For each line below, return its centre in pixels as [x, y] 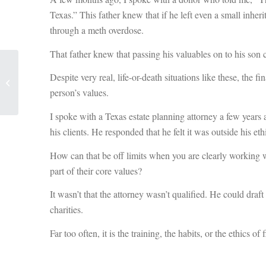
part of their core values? [96, 170]
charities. [66, 210]
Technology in [44, 89]
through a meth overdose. [96, 30]
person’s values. [79, 93]
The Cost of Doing [50, 64]
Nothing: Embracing [54, 77]
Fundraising [40, 102]
